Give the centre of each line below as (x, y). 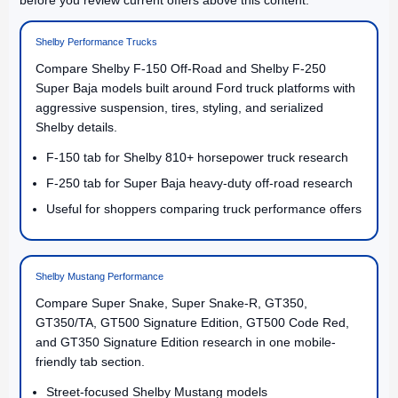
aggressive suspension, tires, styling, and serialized (179, 107)
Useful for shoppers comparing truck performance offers (204, 208)
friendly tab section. (90, 361)
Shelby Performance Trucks (96, 41)
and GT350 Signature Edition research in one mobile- (186, 342)
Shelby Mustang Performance (99, 276)
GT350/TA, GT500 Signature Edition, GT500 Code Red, (192, 322)
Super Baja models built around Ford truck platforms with (195, 88)
